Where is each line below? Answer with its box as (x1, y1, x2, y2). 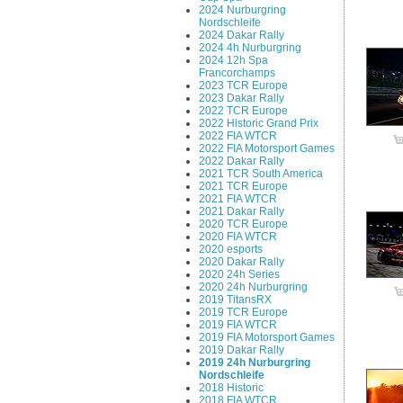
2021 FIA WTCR (199, 192, 278, 205)
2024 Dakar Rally (199, 28, 285, 41)
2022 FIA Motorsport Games (199, 141, 336, 155)
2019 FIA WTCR (199, 318, 278, 331)
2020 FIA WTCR (199, 229, 278, 243)
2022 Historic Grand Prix (199, 116, 319, 130)
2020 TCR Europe (199, 217, 289, 230)
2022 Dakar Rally (199, 154, 285, 167)
